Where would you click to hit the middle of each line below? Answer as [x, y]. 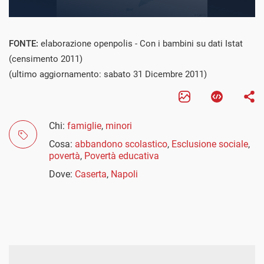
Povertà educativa [122, 156]
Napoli [124, 174]
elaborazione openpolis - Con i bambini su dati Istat [142, 43]
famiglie [84, 126]
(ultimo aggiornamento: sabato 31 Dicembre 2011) [108, 74]
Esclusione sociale [210, 144]
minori [119, 126]
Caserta [91, 174]
